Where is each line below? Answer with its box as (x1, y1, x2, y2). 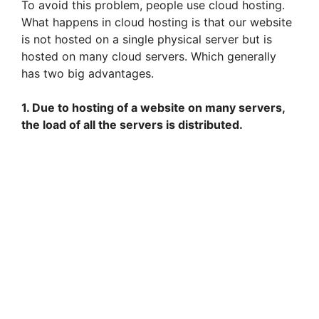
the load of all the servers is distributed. (21, 117, 243, 132)
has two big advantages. (21, 66, 154, 81)
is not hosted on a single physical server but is (21, 32, 272, 47)
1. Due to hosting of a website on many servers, (21, 100, 285, 115)
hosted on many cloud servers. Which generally (21, 49, 276, 64)
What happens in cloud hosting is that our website (21, 15, 292, 30)
